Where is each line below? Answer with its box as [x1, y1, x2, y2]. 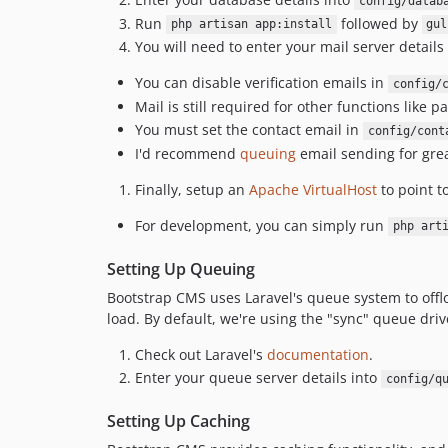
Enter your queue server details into [135, 368, 381, 387]
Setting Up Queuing [107, 257, 255, 280]
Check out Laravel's [135, 344, 267, 364]
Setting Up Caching [107, 410, 250, 432]
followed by [336, 13, 422, 33]
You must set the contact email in [135, 120, 363, 139]
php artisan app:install [170, 17, 332, 32]
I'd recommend [135, 143, 240, 163]
